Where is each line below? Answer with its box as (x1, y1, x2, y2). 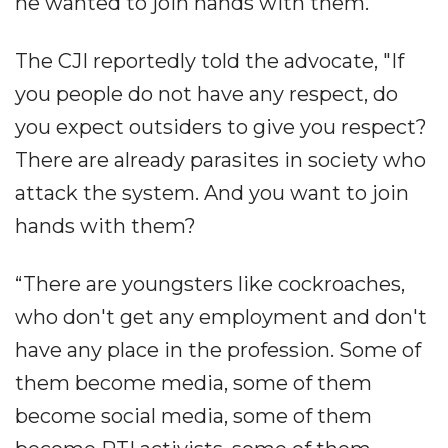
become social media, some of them (15, 404, 372, 429)
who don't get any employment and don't (15, 305, 427, 330)
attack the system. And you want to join (15, 181, 409, 206)
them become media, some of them (15, 371, 372, 396)
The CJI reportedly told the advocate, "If (15, 49, 404, 74)
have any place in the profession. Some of (15, 338, 421, 363)
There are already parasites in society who (15, 148, 426, 173)
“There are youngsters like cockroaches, (15, 272, 405, 297)
